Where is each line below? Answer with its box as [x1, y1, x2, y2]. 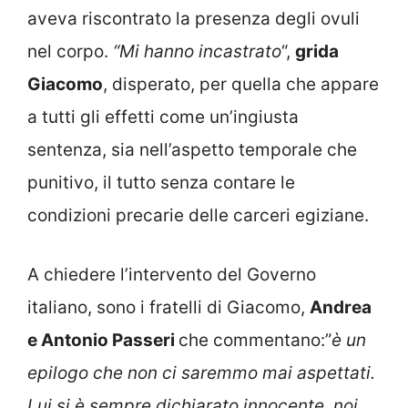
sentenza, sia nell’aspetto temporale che [27, 139, 357, 161]
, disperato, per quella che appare [103, 74, 379, 96]
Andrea [310, 296, 372, 318]
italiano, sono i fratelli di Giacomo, [27, 296, 310, 318]
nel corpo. [27, 41, 113, 63]
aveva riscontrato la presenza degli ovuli [27, 8, 360, 30]
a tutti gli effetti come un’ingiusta [27, 107, 299, 128]
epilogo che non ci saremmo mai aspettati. [27, 362, 375, 383]
